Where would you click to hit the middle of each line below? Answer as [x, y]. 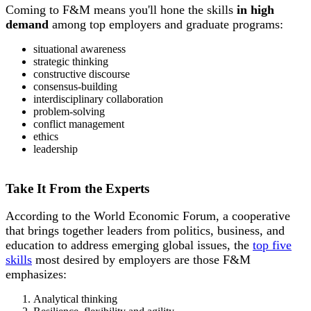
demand [27, 25]
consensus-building [77, 87]
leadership [56, 149]
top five [272, 245]
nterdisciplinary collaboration [101, 99]
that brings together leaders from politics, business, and [145, 231]
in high [255, 10]
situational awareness [81, 49]
